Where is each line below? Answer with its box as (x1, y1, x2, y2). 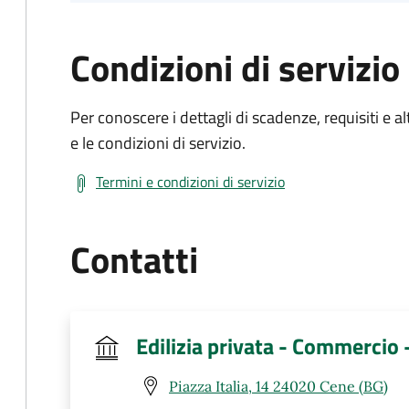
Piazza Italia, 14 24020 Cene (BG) (169, 376, 388, 395)
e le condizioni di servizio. (70, 131, 246, 155)
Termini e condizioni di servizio (96, 171, 285, 193)
